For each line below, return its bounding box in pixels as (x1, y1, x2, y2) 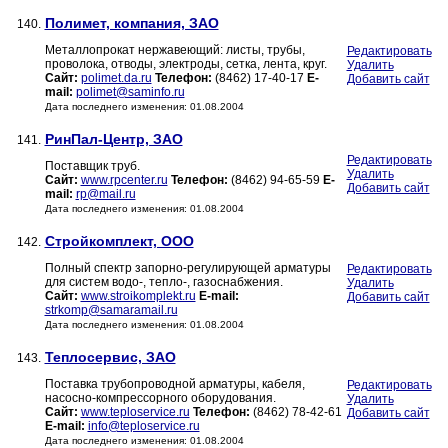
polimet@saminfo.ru (75, 85, 185, 100)
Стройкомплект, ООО (44, 233, 194, 250)
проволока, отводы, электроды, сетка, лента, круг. (44, 57, 327, 72)
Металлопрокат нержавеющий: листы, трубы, (44, 43, 305, 58)
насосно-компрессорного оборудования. (44, 391, 276, 406)
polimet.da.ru (80, 71, 152, 86)
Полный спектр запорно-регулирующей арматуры (44, 261, 331, 276)
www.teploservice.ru (80, 405, 190, 420)
